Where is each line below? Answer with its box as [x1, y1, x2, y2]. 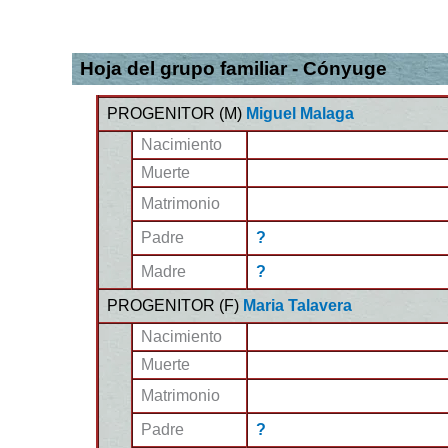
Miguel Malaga [246, 105, 354, 122]
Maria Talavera [243, 297, 352, 314]
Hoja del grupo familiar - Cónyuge [80, 58, 387, 79]
